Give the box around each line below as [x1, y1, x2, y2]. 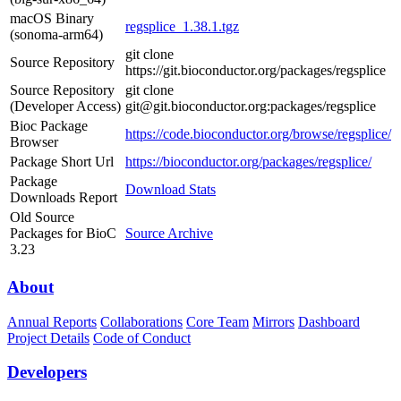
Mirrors [252, 313, 294, 329]
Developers [7, 363, 87, 382]
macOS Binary [10, 11, 94, 27]
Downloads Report [10, 190, 117, 206]
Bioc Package [10, 118, 88, 134]
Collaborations [100, 313, 183, 329]
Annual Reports [7, 313, 97, 329]
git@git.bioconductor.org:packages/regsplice [125, 98, 376, 115]
